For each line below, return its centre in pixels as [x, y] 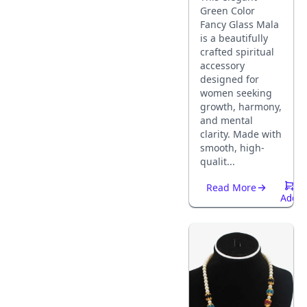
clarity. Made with [241, 134]
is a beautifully [234, 38]
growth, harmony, [241, 107]
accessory [222, 65]
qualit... [218, 161]
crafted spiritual [237, 52]
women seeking [236, 93]
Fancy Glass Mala [240, 24]
